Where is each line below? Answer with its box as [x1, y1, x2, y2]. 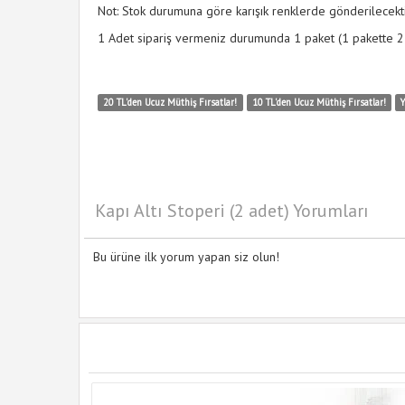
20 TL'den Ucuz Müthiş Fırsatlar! [103, 96, 238, 108]
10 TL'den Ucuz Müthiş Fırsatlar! [251, 96, 386, 108]
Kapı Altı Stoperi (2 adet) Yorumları [95, 199, 369, 222]
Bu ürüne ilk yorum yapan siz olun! [93, 249, 279, 265]
